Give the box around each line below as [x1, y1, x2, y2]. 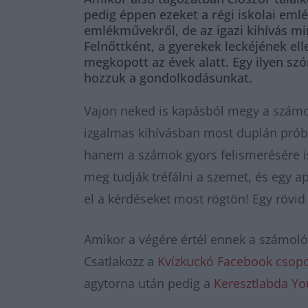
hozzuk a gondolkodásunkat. [84, 69, 252, 86]
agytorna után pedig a [84, 275, 214, 291]
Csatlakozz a [84, 253, 157, 269]
